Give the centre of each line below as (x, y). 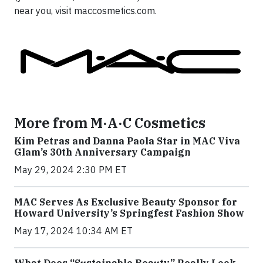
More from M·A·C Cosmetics (110, 123)
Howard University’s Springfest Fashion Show (129, 213)
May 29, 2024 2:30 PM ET (70, 170)
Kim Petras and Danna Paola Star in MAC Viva (127, 141)
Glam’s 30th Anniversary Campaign (102, 152)
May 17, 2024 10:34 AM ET (73, 231)
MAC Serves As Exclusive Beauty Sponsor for (126, 202)
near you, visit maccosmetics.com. (85, 11)
